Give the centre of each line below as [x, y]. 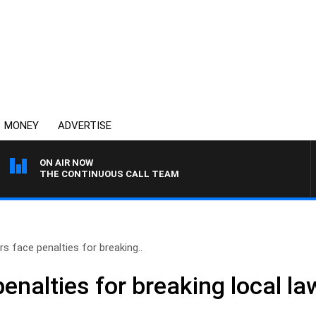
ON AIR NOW [66, 163]
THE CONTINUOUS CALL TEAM [109, 174]
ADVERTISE [85, 126]
